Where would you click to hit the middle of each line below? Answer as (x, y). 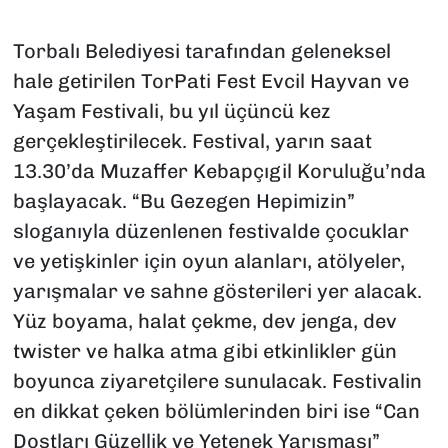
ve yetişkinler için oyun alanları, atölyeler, (208, 261)
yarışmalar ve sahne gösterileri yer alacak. (217, 291)
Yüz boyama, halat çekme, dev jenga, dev (204, 321)
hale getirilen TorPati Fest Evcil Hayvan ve (210, 81)
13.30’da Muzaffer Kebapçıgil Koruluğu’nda (219, 171)
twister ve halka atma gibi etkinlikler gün (204, 351)
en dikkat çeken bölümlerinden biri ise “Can (216, 411)
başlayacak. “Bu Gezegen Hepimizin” (183, 201)
